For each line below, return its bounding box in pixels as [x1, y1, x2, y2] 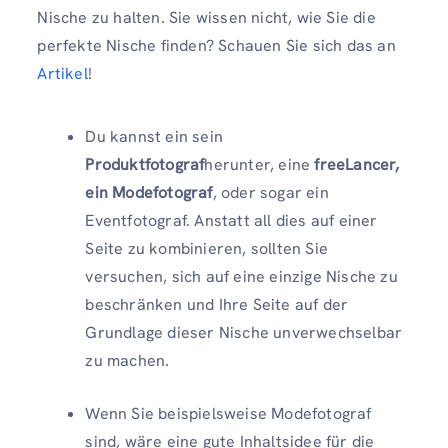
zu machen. [85, 350, 170, 372]
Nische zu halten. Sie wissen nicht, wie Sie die [37, 7, 376, 28]
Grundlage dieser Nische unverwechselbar [85, 322, 403, 344]
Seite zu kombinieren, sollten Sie [85, 238, 328, 260]
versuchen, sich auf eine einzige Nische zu [85, 266, 398, 288]
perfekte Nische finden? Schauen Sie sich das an [37, 35, 396, 56]
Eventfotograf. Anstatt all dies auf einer [85, 210, 378, 232]
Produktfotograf [85, 154, 205, 176]
